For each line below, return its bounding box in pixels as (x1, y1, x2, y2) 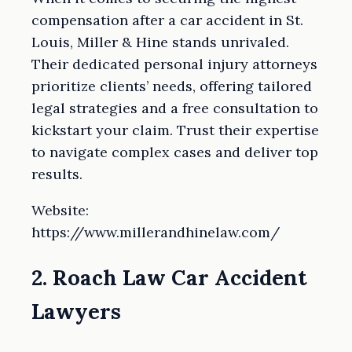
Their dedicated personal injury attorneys (31, 54, 317, 73)
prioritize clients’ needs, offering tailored (31, 76, 312, 95)
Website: (31, 200, 89, 219)
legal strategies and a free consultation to (31, 98, 318, 117)
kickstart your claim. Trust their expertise (31, 120, 319, 139)
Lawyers (31, 298, 121, 325)
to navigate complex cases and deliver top (31, 142, 318, 161)
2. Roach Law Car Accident (31, 264, 307, 291)
